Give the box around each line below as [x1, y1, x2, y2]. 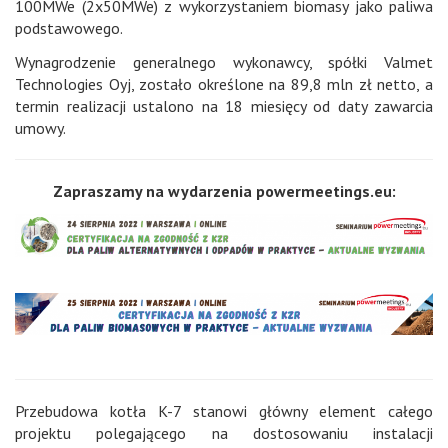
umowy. [15, 118, 66, 139]
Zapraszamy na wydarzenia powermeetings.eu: [52, 181, 396, 202]
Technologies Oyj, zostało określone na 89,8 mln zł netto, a [15, 74, 433, 95]
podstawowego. [15, 18, 123, 39]
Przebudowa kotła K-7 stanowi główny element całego [15, 400, 433, 421]
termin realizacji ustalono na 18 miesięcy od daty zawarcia [15, 96, 433, 117]
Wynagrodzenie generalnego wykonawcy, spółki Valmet [15, 52, 433, 73]
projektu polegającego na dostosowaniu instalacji [15, 422, 433, 443]
